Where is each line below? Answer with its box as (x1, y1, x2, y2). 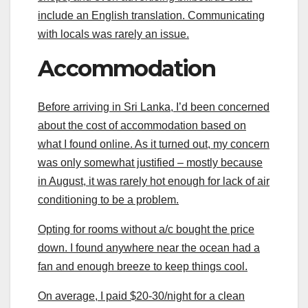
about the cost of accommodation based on (38, 120, 246, 132)
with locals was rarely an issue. (38, 27, 189, 40)
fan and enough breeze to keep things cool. (38, 261, 247, 273)
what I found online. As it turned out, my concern (38, 138, 269, 151)
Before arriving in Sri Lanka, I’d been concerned (38, 101, 269, 113)
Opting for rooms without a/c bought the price (38, 223, 254, 236)
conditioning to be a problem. (38, 194, 179, 206)
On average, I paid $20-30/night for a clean (38, 290, 245, 302)
